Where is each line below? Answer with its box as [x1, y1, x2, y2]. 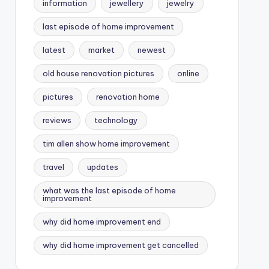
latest [42, 44, 65, 55]
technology [94, 115, 138, 125]
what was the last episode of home [42, 185, 176, 195]
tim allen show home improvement [42, 138, 170, 148]
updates [86, 162, 118, 172]
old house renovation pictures [42, 68, 154, 78]
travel [42, 162, 64, 172]
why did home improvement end [42, 216, 161, 226]
